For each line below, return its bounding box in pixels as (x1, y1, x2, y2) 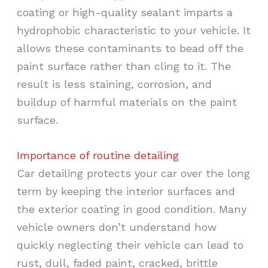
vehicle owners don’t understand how (17, 221, 217, 234)
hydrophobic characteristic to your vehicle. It (17, 23, 251, 36)
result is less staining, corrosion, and (17, 77, 212, 90)
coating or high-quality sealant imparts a (17, 5, 233, 19)
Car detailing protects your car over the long (17, 167, 251, 180)
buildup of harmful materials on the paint (17, 95, 237, 108)
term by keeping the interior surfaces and (17, 185, 236, 198)
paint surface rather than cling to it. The (17, 59, 232, 72)
